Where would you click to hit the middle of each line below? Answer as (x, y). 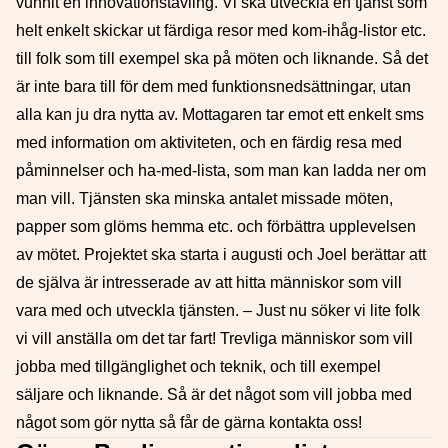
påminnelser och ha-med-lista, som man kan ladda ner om (221, 170)
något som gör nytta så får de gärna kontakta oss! (191, 422)
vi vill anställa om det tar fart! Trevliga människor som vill (214, 338)
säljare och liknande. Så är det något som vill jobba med (214, 394)
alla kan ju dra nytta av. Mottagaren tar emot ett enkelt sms (220, 114)
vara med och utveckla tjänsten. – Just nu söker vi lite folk (218, 310)
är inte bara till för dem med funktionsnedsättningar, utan (213, 86)
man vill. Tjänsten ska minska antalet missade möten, (204, 198)
